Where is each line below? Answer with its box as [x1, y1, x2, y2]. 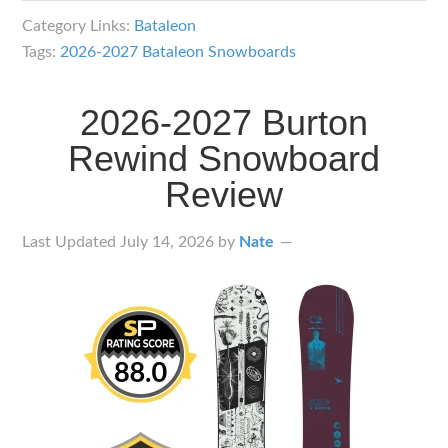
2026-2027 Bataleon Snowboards [60, 44, 297, 60]
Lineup [225, 63, 279, 81]
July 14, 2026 [120, 234, 215, 250]
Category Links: [22, 18, 135, 34]
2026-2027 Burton [80, 102, 368, 143]
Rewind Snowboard [68, 138, 380, 179]
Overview [225, 92, 303, 110]
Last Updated [22, 234, 121, 250]
